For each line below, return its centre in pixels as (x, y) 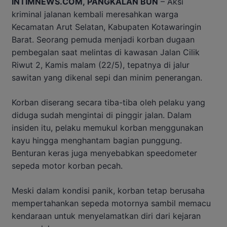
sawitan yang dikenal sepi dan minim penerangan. (107, 78)
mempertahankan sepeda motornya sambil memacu (111, 203)
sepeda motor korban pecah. (67, 166)
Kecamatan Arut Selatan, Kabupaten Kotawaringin (106, 27)
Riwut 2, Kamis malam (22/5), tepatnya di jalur (101, 65)
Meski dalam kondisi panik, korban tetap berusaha (108, 191)
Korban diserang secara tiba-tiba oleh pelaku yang (108, 103)
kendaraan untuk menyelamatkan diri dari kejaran (106, 216)
